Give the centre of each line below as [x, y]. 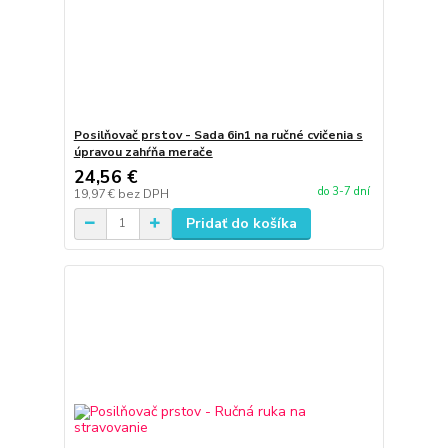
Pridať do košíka [241, 223]
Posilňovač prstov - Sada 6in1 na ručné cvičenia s [218, 134]
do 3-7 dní [343, 191]
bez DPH [143, 193]
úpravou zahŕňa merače [143, 151]
